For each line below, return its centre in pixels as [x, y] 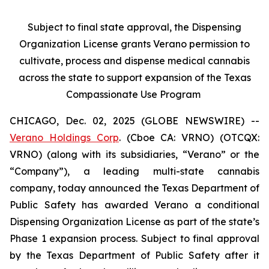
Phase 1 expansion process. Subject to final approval [134, 238]
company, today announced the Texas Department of [134, 188]
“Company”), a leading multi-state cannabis [134, 171]
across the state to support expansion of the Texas [134, 77]
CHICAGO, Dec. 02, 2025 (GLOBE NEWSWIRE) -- [134, 121]
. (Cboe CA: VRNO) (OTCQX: [189, 138]
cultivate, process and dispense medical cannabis [134, 61]
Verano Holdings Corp [64, 138]
